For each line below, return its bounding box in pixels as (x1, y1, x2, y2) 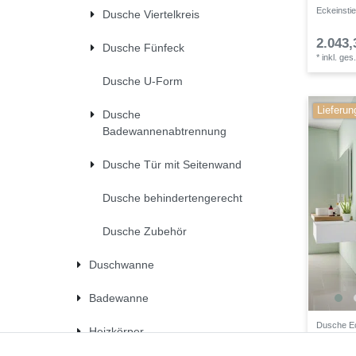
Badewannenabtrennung (103, 125, 226, 138)
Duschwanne (88, 258, 154, 272)
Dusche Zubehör (103, 225, 187, 238)
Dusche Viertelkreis (103, 8, 199, 21)
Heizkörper (88, 325, 144, 339)
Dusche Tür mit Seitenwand (103, 158, 242, 172)
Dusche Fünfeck (103, 41, 184, 55)
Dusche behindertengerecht (103, 192, 242, 205)
